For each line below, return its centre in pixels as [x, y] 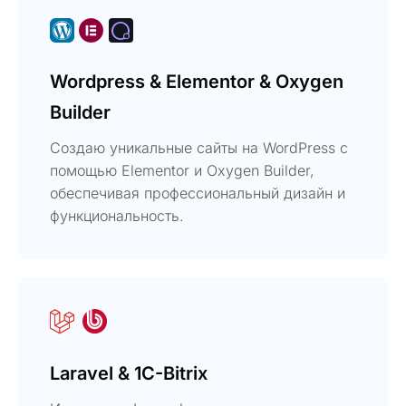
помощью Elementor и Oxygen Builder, [182, 170]
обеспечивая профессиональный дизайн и [198, 193]
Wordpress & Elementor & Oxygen [197, 81]
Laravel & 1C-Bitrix [129, 373]
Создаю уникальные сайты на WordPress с [199, 147]
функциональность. [117, 215]
